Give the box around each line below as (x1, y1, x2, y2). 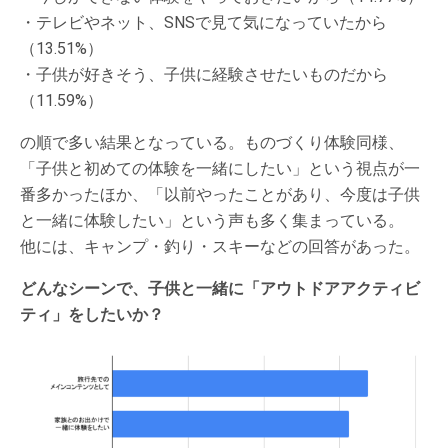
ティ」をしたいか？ (20, 304, 164, 324)
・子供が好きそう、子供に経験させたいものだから (20, 64, 388, 84)
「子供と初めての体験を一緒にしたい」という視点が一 (20, 158, 420, 178)
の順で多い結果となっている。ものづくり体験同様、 (20, 132, 404, 152)
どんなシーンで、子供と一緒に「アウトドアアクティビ (20, 278, 420, 298)
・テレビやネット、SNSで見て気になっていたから (20, 12, 387, 32)
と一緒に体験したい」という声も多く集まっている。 (20, 210, 404, 230)
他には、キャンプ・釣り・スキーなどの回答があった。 (20, 236, 420, 256)
